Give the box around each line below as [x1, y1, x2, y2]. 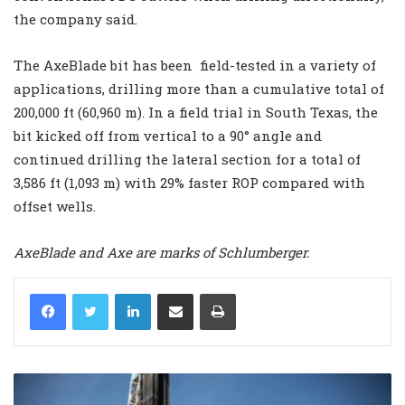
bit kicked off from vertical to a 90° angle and [14, 127, 322, 146]
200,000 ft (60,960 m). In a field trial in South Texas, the [14, 103, 378, 122]
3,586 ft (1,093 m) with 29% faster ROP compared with [14, 174, 365, 193]
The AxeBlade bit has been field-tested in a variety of [14, 56, 376, 75]
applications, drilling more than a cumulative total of [14, 80, 384, 99]
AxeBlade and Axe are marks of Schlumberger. [14, 243, 310, 262]
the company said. [14, 10, 137, 29]
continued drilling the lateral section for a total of [14, 150, 361, 169]
